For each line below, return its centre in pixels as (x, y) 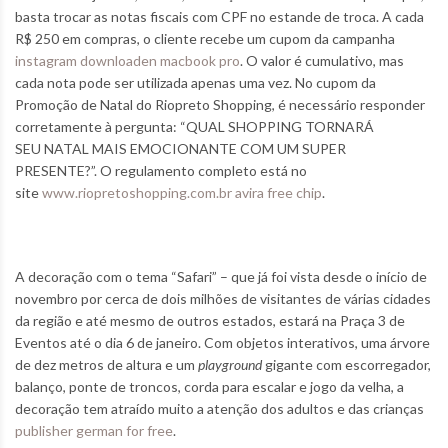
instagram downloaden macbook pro (127, 61)
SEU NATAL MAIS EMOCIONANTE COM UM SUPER (180, 149)
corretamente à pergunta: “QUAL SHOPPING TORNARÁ (194, 127)
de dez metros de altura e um (106, 365)
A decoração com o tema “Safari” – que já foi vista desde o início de (221, 277)
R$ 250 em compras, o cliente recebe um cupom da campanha (205, 39)
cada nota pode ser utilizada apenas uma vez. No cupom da (195, 83)
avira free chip (278, 193)
